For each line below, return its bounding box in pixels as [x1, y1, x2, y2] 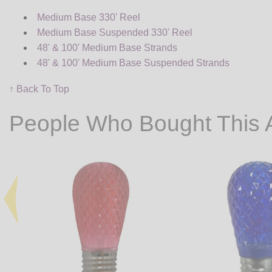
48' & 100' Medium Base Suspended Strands [37, 58, 229, 69]
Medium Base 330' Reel [37, 12, 140, 23]
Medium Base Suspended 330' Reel [37, 27, 192, 38]
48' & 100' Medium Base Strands [37, 42, 177, 53]
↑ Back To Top [9, 84, 69, 95]
